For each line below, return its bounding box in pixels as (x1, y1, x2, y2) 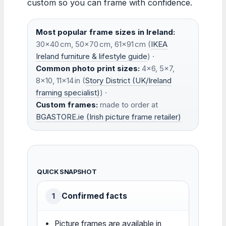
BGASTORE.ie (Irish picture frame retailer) (36, 111, 181, 122)
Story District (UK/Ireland (85, 75, 172, 85)
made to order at (98, 99, 158, 109)
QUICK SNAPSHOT (37, 167, 97, 176)
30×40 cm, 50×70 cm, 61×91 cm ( (36, 39, 151, 49)
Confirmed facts (62, 191, 127, 201)
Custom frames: (36, 99, 98, 109)
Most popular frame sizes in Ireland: (36, 27, 175, 37)
